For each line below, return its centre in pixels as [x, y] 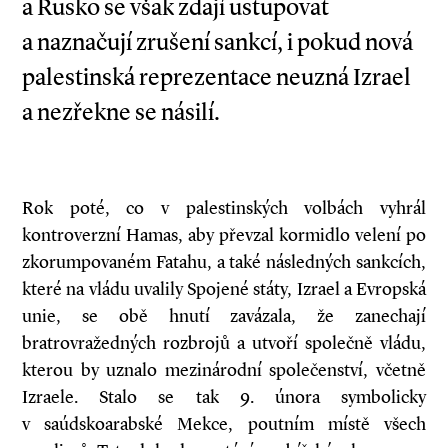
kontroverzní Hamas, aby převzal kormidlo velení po [224, 235]
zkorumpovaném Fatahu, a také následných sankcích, [224, 262]
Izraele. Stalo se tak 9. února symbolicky [224, 397]
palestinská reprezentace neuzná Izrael [216, 77]
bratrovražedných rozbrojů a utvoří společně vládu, [224, 343]
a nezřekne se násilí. [121, 112]
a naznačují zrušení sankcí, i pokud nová [217, 42]
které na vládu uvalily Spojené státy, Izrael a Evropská [224, 289]
